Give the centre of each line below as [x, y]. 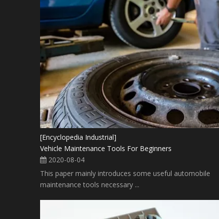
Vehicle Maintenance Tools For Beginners [106, 149]
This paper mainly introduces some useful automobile [125, 174]
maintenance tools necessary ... [90, 185]
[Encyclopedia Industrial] [78, 137]
